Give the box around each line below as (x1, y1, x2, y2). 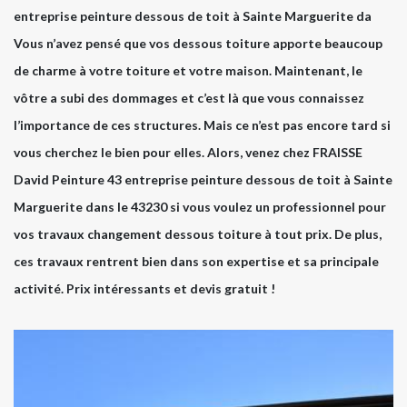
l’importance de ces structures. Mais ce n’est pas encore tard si (14, 116, 391, 133)
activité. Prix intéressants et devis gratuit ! (14, 280, 275, 296)
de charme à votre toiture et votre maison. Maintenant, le (14, 62, 362, 78)
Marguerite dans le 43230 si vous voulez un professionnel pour (14, 198, 386, 214)
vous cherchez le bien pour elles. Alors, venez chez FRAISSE (14, 144, 362, 160)
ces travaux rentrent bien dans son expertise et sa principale (14, 253, 379, 269)
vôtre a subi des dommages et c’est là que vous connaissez (14, 89, 364, 105)
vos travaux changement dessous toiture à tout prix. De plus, (14, 225, 382, 242)
